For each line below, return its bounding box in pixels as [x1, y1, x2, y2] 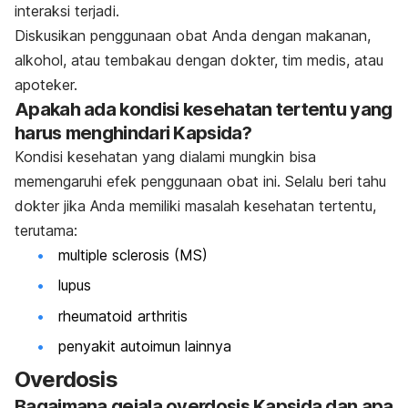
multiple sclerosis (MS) [58, 246, 208, 265]
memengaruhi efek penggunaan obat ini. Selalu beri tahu [15, 172, 386, 191]
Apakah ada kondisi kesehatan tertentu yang [15, 98, 393, 121]
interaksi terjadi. [15, 2, 119, 21]
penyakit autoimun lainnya [58, 337, 231, 356]
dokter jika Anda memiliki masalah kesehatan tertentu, [15, 197, 376, 216]
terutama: [15, 221, 77, 240]
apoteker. [15, 76, 77, 95]
